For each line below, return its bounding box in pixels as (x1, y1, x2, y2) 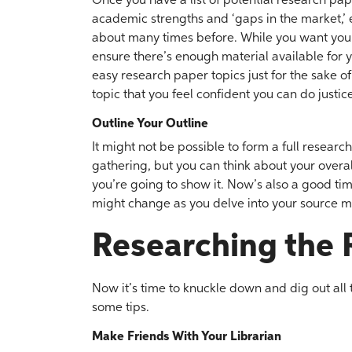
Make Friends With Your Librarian (92, 331, 281, 343)
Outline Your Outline (92, 118, 208, 130)
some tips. (92, 302, 149, 314)
